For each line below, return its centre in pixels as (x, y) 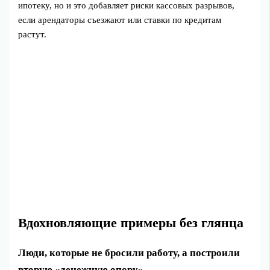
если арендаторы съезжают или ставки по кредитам (120, 20)
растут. (33, 35)
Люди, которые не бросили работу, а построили (129, 253)
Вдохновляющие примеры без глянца (131, 223)
